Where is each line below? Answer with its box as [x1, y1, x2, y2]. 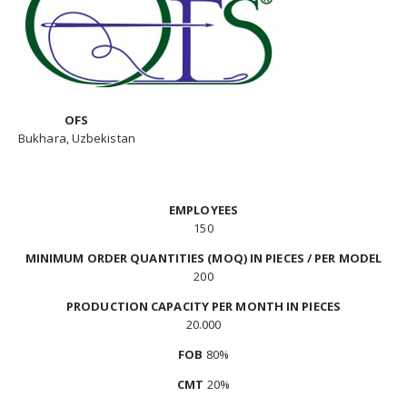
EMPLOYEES [169, 202, 238, 219]
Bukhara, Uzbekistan [18, 130, 135, 147]
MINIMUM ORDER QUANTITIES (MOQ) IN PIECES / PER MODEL [25, 250, 382, 267]
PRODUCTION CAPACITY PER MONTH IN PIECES [66, 298, 341, 315]
